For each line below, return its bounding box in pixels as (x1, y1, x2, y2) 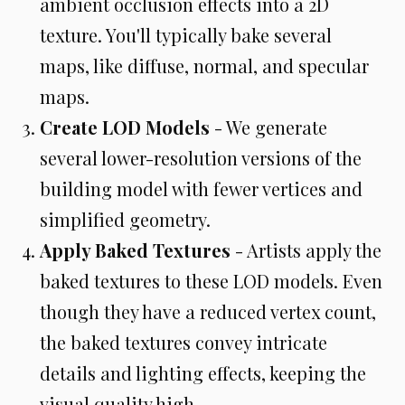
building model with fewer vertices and (40, 176, 363, 202)
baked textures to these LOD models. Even (40, 268, 382, 294)
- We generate (210, 115, 327, 140)
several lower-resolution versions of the (40, 146, 362, 171)
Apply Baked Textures (40, 238, 231, 263)
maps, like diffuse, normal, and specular (40, 53, 369, 79)
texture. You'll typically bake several (40, 23, 332, 48)
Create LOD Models (40, 115, 210, 140)
